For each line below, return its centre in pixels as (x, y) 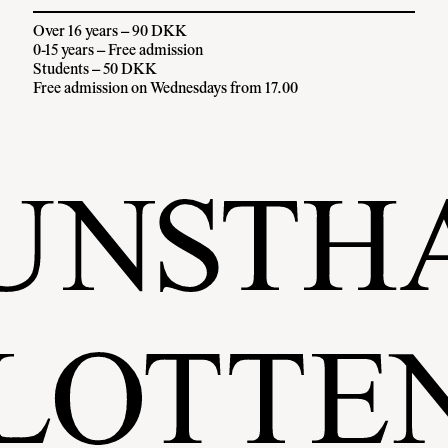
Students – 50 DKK (95, 69)
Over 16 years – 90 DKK (110, 31)
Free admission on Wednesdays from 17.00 (166, 88)
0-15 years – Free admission (118, 50)
